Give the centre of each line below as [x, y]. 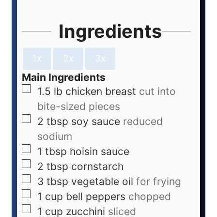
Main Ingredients [64, 77]
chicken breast [101, 91]
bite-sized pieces [79, 106]
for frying [159, 181]
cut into [157, 91]
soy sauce [96, 121]
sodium [55, 136]
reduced [143, 121]
